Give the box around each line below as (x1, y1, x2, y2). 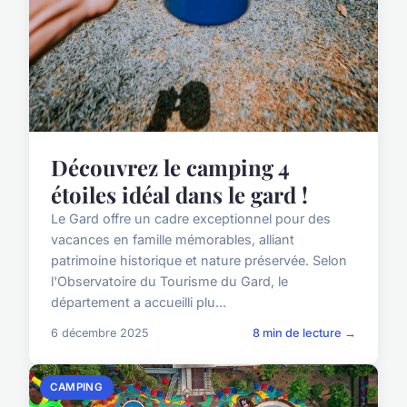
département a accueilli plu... (51, 293, 226, 310)
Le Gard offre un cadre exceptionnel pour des (51, 210, 331, 226)
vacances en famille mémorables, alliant (51, 231, 294, 247)
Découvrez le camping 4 (51, 152, 290, 182)
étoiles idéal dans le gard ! (51, 179, 308, 209)
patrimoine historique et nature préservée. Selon (51, 252, 347, 268)
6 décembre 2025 (51, 325, 149, 340)
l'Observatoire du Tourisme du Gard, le (51, 273, 288, 289)
